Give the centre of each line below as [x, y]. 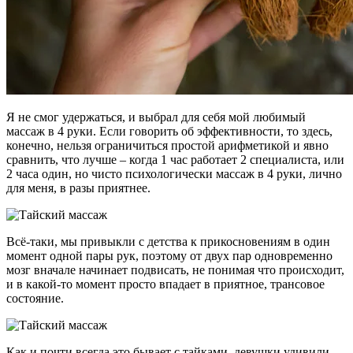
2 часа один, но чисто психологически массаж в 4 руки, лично [174, 174]
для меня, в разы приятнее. [78, 188]
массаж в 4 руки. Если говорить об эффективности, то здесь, [169, 132]
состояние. [35, 299]
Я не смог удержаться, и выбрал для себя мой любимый [156, 117]
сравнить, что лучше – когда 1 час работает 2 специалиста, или [175, 160]
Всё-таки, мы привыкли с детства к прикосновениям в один [168, 242]
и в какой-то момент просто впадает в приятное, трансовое [165, 284]
